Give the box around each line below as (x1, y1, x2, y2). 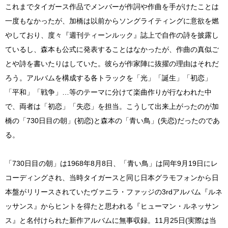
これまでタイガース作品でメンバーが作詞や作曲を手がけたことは (5, 2, 219, 11)
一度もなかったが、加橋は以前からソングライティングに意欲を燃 (5, 16, 219, 25)
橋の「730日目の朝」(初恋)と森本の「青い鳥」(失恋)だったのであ (5, 116, 220, 125)
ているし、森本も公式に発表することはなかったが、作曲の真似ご (5, 45, 219, 53)
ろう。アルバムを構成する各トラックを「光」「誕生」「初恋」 (5, 73, 212, 82)
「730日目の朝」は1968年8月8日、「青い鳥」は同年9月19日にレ (5, 159, 218, 167)
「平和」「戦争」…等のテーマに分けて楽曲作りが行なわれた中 (5, 88, 212, 96)
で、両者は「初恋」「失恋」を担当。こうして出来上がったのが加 (5, 102, 219, 110)
